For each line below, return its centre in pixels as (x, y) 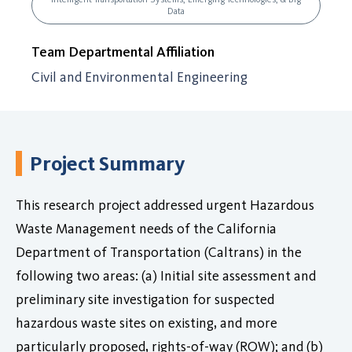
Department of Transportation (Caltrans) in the (159, 252)
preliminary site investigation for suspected (145, 299)
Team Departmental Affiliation (123, 52)
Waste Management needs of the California (146, 228)
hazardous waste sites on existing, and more (147, 323)
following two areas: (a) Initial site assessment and (166, 275)
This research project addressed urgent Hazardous (165, 205)
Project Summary (108, 163)
